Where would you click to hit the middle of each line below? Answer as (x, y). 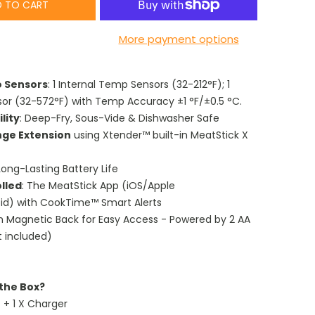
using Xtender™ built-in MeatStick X (160, 135)
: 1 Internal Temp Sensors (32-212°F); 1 (139, 84)
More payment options (179, 39)
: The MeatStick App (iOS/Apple (98, 185)
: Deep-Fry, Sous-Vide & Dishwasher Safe (120, 118)
